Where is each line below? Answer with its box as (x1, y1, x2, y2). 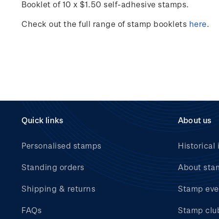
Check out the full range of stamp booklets (22, 19, 189, 28)
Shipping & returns (22, 184, 95, 193)
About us (178, 115, 212, 125)
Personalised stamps (22, 141, 102, 150)
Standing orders (22, 162, 85, 172)
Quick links (22, 115, 64, 125)
